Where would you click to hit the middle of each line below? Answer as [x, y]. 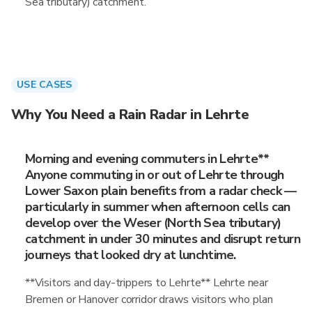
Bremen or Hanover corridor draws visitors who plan [149, 299]
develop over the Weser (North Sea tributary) [153, 223]
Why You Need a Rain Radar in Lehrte [130, 115]
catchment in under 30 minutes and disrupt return [163, 239]
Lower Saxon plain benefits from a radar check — [161, 191]
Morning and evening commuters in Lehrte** [147, 159]
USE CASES [45, 85]
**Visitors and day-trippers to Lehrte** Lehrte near [147, 283]
